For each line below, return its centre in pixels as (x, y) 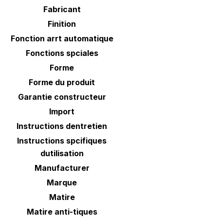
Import (62, 112)
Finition (62, 24)
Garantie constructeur (62, 97)
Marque (62, 183)
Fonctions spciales (62, 53)
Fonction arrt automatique (62, 39)
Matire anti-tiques (62, 212)
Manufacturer (62, 168)
